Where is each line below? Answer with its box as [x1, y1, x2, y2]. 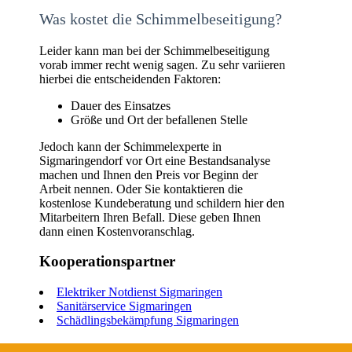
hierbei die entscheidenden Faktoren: [39, 71, 221, 86]
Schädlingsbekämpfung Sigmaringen [57, 313, 239, 328]
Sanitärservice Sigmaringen [57, 299, 192, 313]
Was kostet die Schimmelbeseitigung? [39, 9, 282, 27]
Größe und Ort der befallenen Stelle [71, 112, 247, 126]
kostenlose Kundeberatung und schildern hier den [39, 196, 284, 210]
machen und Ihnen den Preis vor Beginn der [39, 167, 258, 181]
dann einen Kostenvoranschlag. [39, 224, 195, 238]
